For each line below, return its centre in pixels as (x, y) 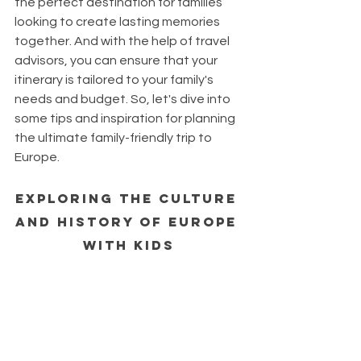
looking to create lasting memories (118, 22)
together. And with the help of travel (123, 41)
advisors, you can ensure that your (117, 61)
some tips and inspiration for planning (126, 119)
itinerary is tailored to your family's (115, 80)
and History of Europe (129, 222)
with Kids (129, 245)
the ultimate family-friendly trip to (114, 138)
